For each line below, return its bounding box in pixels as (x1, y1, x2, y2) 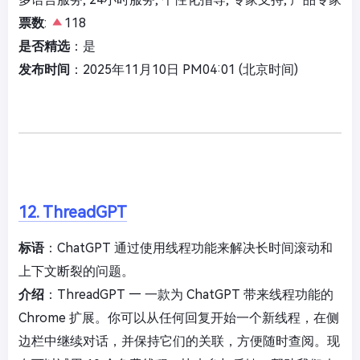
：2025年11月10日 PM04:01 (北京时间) (70, 62, 298, 78)
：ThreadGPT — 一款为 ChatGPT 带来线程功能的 (44, 287, 333, 303)
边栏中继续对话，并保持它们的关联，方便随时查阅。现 (18, 333, 340, 350)
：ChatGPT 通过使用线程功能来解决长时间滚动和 (44, 240, 333, 256)
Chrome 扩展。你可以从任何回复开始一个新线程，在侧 (18, 310, 339, 326)
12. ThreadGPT (18, 202, 127, 223)
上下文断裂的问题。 (18, 264, 134, 280)
